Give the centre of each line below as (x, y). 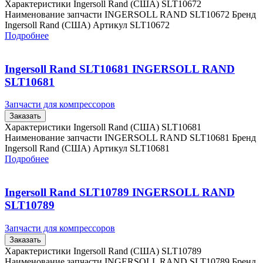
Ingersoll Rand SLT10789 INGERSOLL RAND (120, 193)
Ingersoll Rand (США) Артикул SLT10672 (87, 25)
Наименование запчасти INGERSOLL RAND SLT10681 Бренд (130, 138)
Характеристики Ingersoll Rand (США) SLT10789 (103, 251)
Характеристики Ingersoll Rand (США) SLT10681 (103, 127)
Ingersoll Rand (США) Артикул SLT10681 (87, 149)
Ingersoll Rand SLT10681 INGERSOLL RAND (120, 69)
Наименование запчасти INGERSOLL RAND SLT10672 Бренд (130, 14)
